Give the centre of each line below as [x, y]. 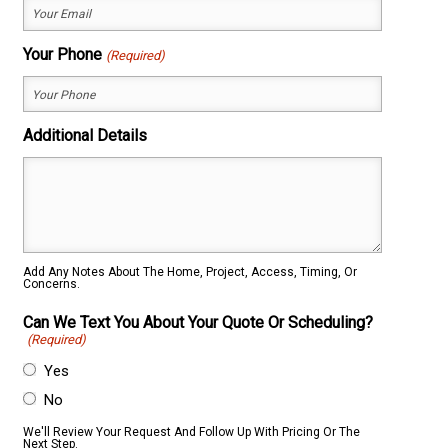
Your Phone [63, 54]
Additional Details [85, 135]
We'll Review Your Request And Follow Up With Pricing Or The [192, 431]
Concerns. [52, 283]
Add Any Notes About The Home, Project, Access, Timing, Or [190, 271]
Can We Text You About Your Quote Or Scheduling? [198, 322]
